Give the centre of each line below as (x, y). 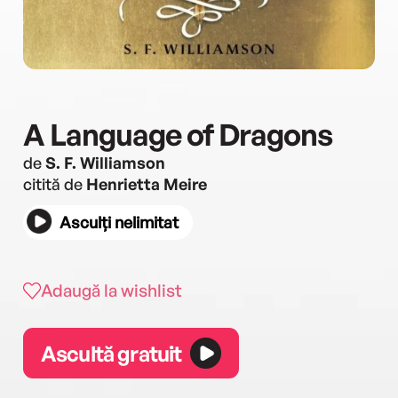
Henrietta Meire (147, 184)
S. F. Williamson (105, 163)
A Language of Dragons (178, 134)
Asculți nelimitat (119, 222)
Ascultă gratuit (111, 353)
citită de (55, 184)
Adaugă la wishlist (111, 291)
